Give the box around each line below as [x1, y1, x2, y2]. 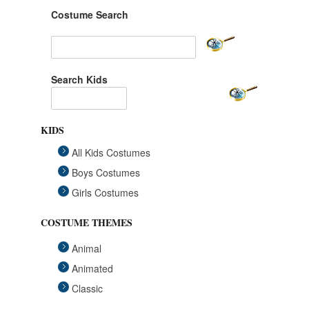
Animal [72, 241, 101, 255]
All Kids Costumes [72, 146, 150, 159]
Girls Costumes [72, 186, 139, 199]
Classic [72, 281, 103, 295]
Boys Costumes [72, 166, 140, 179]
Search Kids [51, 72, 108, 86]
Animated [72, 261, 113, 275]
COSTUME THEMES [41, 215, 132, 230]
